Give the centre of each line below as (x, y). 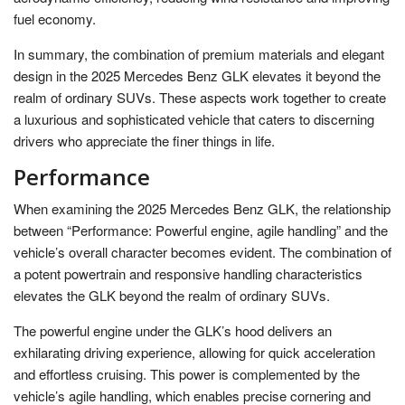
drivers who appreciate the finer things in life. (144, 140)
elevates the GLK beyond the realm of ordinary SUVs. (172, 295)
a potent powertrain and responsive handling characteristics (188, 273)
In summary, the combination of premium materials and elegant (199, 53)
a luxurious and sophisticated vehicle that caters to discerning (194, 118)
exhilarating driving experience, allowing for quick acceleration (194, 352)
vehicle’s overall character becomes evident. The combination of (202, 251)
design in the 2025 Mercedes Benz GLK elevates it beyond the (197, 75)
